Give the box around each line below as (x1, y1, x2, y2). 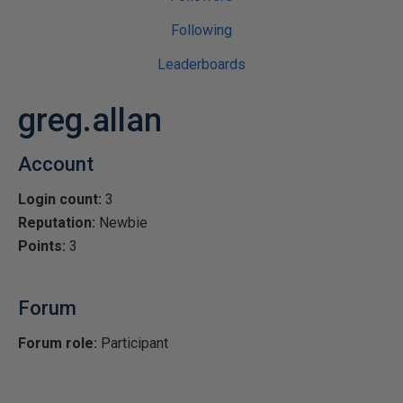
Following (171, 22, 232, 39)
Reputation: (18, 214, 95, 231)
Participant (97, 335, 168, 352)
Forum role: (18, 335, 97, 352)
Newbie (95, 214, 148, 231)
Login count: (18, 191, 102, 208)
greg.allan (18, 102, 162, 139)
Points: (18, 237, 66, 255)
